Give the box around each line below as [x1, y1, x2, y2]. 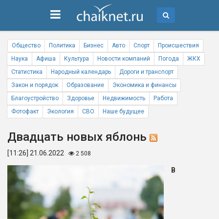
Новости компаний [97, 55, 150, 62]
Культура [64, 55, 89, 62]
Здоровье [67, 95, 94, 102]
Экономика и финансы [112, 82, 176, 88]
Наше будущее [103, 108, 144, 115]
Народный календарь [51, 68, 111, 75]
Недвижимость [103, 95, 145, 102]
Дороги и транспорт [119, 68, 174, 75]
